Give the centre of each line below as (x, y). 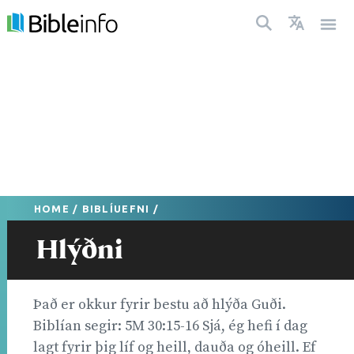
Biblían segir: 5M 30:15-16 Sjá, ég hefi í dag (170, 326)
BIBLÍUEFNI (116, 208)
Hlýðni (80, 250)
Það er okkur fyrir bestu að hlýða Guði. (160, 304)
